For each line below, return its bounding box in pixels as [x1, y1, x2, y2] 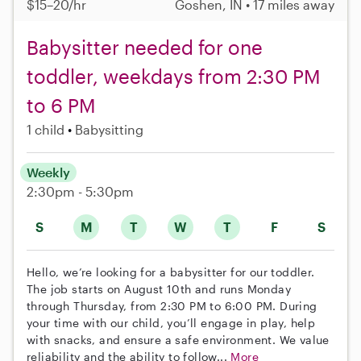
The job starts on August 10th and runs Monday [27, 282, 291, 297]
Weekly [27, 164, 70, 180]
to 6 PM [27, 93, 96, 118]
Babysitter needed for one [27, 35, 263, 60]
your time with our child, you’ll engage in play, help [27, 316, 316, 330]
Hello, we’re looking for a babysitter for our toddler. [27, 265, 315, 280]
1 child [27, 122, 64, 138]
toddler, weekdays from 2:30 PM [27, 64, 321, 89]
